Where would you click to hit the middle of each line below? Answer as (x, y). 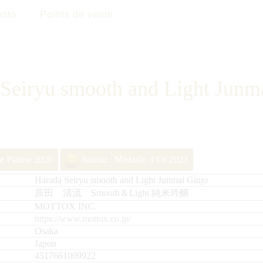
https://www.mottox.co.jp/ (83, 219)
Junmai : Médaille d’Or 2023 (134, 159)
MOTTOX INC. (66, 206)
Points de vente (77, 14)
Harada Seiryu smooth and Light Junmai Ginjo (121, 180)
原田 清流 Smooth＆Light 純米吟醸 (112, 193)
